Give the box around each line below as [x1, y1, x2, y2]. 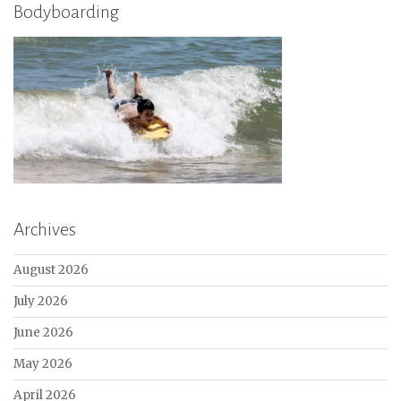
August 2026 [13, 261, 89, 277]
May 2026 [13, 355, 73, 371]
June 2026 [13, 324, 73, 340]
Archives [13, 218, 76, 239]
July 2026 [13, 293, 68, 309]
